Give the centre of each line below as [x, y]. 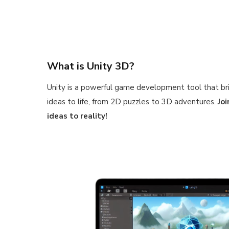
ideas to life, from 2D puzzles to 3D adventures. [132, 102]
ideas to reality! [77, 116]
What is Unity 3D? [91, 66]
